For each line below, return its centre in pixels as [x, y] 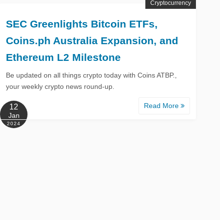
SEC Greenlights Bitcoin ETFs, [82, 24]
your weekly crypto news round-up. [60, 86]
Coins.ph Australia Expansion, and [92, 40]
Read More [162, 105]
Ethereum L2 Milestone [64, 57]
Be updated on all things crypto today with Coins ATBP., [92, 75]
